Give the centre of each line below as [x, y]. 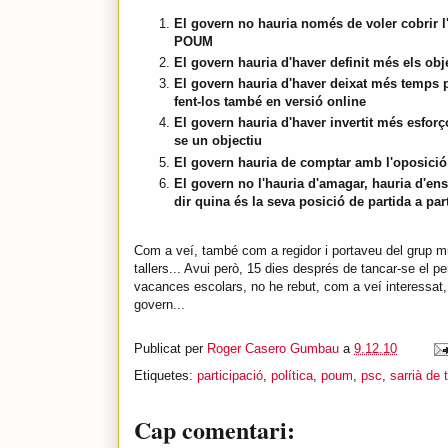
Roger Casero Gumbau [273, 349]
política [292, 375]
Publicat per [170, 349]
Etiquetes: [165, 375]
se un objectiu [218, 141]
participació [230, 375]
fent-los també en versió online [270, 102]
